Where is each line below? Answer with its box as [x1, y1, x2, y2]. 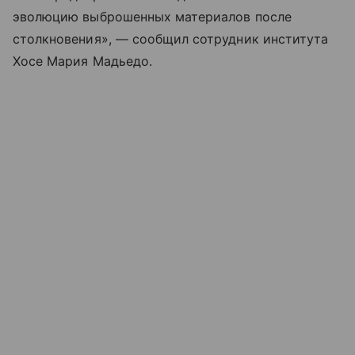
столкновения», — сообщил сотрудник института [13, 31, 329, 48]
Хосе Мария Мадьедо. [13, 53, 152, 70]
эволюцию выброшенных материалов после [13, 9, 292, 25]
